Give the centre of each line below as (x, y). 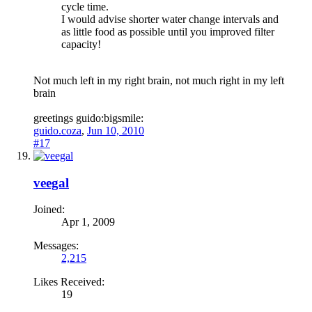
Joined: (49, 210)
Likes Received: (69, 282)
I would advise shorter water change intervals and (170, 19)
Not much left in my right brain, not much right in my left (159, 80)
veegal (51, 182)
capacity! (81, 44)
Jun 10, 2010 (116, 130)
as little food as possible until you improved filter (168, 31)
